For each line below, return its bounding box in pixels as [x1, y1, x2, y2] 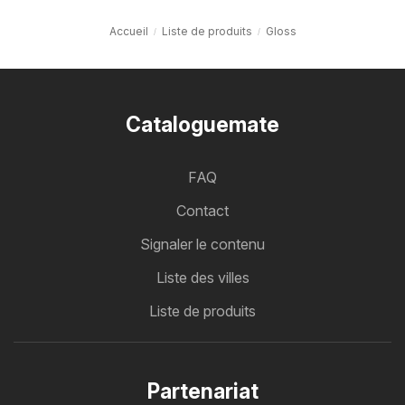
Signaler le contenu [140, 235, 265, 253]
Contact [176, 202, 229, 220]
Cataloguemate [126, 112, 279, 137]
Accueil [108, 24, 148, 38]
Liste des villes [155, 268, 250, 287]
